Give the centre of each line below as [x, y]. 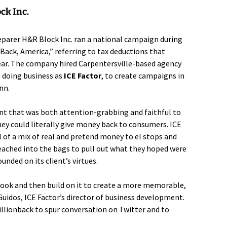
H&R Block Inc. [47, 39]
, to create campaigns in [143, 75]
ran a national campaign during [127, 39]
